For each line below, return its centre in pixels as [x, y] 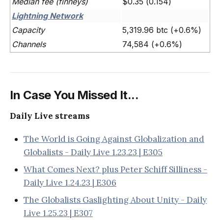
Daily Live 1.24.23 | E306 [70, 182]
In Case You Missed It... [74, 95]
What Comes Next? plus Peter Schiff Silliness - [115, 169]
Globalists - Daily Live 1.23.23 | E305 [93, 152]
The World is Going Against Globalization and [114, 139]
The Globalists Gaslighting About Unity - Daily [115, 200]
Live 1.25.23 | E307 [58, 213]
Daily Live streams [50, 116]
